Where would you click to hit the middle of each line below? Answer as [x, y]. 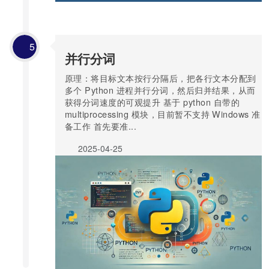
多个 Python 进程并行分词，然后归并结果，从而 [160, 90]
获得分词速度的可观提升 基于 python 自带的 [152, 102]
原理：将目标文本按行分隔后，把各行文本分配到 [161, 78]
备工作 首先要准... [101, 126]
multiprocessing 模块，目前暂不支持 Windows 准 [163, 114]
